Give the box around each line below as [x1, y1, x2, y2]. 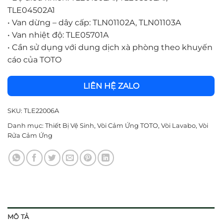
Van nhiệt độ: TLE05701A [10, 30, 109, 40]
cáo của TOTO [7, 55, 61, 64]
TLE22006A [24, 107, 59, 114]
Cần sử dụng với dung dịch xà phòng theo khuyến [10, 42, 213, 52]
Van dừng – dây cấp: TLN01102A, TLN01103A [10, 17, 181, 27]
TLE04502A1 [7, 5, 55, 15]
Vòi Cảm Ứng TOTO [97, 121, 158, 129]
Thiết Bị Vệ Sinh [45, 121, 94, 129]
